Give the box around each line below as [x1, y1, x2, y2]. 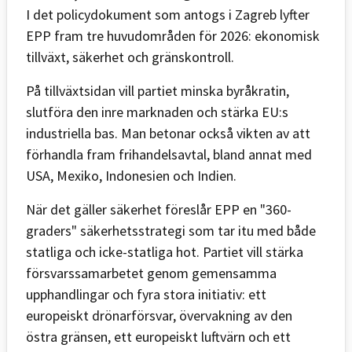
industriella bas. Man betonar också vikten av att [26, 123, 310, 142]
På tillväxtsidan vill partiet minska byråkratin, [26, 81, 289, 100]
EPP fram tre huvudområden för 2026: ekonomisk [26, 26, 320, 45]
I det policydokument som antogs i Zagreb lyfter [26, 5, 310, 24]
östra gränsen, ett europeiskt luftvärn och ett [26, 327, 291, 346]
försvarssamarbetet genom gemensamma [26, 263, 277, 282]
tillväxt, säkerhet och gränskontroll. [26, 47, 234, 66]
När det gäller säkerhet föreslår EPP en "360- [26, 200, 291, 218]
